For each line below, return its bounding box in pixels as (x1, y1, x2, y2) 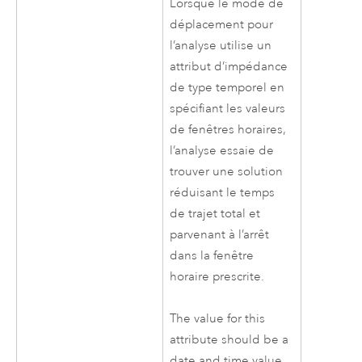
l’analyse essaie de (170, 142, 275, 158)
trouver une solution (170, 163, 284, 179)
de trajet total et (170, 205, 261, 221)
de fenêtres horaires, (170, 121, 287, 137)
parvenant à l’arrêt (170, 226, 270, 242)
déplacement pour (170, 16, 274, 32)
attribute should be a (170, 332, 289, 348)
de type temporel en (170, 79, 285, 95)
